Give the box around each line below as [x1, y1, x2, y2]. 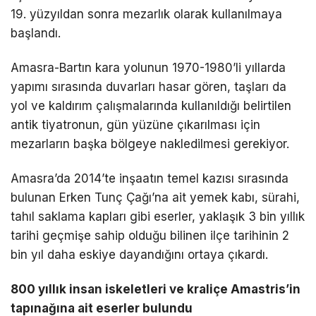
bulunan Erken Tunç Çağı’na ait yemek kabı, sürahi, [11, 190, 300, 205]
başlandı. [11, 25, 61, 40]
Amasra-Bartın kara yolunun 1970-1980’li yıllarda [11, 60, 286, 75]
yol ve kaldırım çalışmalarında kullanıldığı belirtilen [11, 98, 291, 113]
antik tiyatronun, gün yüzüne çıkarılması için [11, 117, 260, 132]
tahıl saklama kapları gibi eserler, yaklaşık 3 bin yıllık [11, 209, 305, 224]
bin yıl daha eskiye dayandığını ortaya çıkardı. [11, 247, 268, 262]
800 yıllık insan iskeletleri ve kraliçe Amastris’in [11, 281, 300, 296]
